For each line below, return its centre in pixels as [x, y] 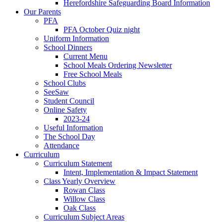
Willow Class [84, 199]
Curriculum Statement [78, 164]
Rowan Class [84, 190]
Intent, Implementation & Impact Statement [131, 172]
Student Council [69, 101]
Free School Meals [93, 74]
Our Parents [42, 12]
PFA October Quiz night [102, 30]
